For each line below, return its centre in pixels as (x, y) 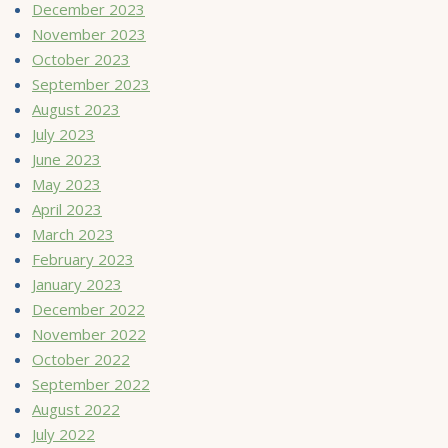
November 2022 (89, 333)
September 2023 (91, 83)
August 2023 (76, 108)
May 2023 (66, 183)
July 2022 (63, 433)
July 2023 (63, 133)
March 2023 (73, 233)
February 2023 (83, 258)
